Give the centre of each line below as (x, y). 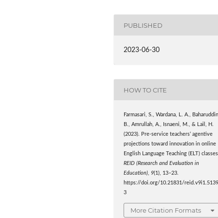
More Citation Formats (166, 210)
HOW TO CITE (145, 90)
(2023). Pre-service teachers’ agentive (168, 135)
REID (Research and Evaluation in (162, 164)
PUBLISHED (143, 25)
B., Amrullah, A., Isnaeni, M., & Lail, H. (169, 125)
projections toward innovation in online (170, 144)
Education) (136, 173)
